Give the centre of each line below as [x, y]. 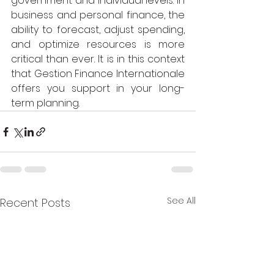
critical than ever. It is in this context [98, 59]
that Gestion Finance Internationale [98, 74]
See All [181, 201]
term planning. [46, 103]
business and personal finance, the [98, 15]
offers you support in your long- [98, 88]
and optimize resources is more [98, 44]
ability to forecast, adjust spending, [98, 30]
